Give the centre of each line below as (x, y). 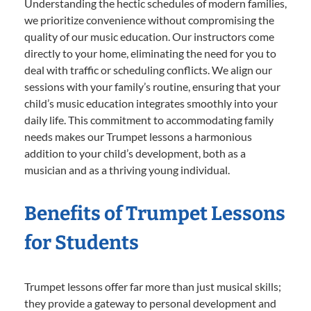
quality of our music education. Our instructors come (149, 36)
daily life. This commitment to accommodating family (149, 119)
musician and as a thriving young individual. (127, 169)
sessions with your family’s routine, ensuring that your (152, 86)
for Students (82, 242)
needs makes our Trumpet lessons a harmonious (138, 136)
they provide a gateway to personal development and (150, 303)
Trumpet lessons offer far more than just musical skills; (153, 286)
